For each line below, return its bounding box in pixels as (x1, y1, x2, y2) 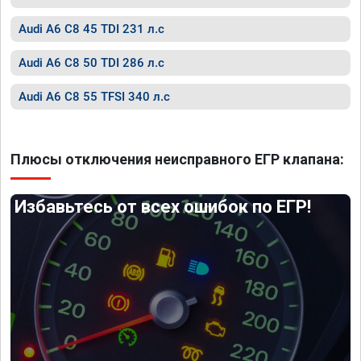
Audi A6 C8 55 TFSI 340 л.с (19, 89, 170, 104)
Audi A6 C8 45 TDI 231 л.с (19, 22, 164, 36)
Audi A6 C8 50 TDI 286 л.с (19, 56, 164, 70)
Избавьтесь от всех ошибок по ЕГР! (15, 197, 312, 217)
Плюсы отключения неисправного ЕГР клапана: (10, 151, 344, 168)
